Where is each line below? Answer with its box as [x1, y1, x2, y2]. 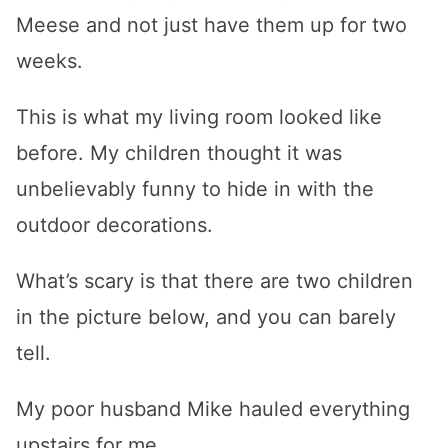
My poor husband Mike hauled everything [16, 397, 410, 421]
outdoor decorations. [16, 213, 213, 237]
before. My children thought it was [16, 141, 342, 165]
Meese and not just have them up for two [16, 13, 407, 37]
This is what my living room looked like [16, 105, 382, 129]
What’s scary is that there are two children [16, 269, 413, 293]
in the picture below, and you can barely [16, 305, 396, 329]
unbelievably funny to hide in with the [16, 177, 374, 201]
